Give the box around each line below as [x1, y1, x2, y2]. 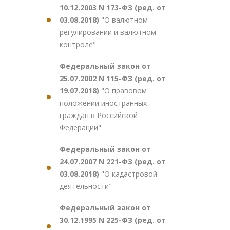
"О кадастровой [101, 169, 157, 179]
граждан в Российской [60, 110, 138, 120]
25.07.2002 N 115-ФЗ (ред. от [60, 73, 166, 83]
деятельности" [60, 181, 112, 191]
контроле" [60, 40, 96, 49]
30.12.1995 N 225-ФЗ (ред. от [60, 215, 166, 225]
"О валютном [101, 15, 148, 25]
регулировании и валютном [60, 27, 156, 37]
